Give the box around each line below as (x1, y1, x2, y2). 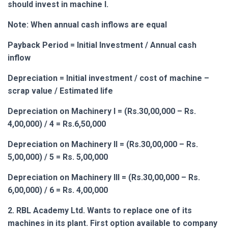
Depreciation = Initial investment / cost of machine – (8, 73, 209, 83)
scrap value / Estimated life (8, 85, 113, 96)
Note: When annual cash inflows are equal (8, 19, 167, 30)
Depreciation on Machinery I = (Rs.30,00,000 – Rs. (8, 106, 196, 116)
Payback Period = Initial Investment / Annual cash (8, 40, 196, 50)
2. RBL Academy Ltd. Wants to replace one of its (8, 205, 192, 215)
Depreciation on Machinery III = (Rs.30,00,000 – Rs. (8, 172, 200, 182)
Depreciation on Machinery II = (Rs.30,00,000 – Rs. (8, 139, 198, 149)
